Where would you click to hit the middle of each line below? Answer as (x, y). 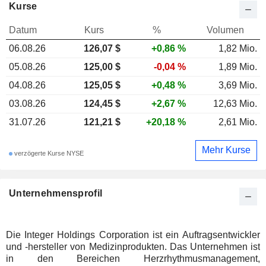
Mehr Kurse (226, 150)
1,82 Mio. (238, 48)
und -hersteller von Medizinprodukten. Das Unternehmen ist (133, 246)
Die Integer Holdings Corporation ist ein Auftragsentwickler (133, 235)
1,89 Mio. (238, 66)
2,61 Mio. (238, 122)
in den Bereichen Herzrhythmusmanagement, (133, 258)
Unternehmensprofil (56, 193)
